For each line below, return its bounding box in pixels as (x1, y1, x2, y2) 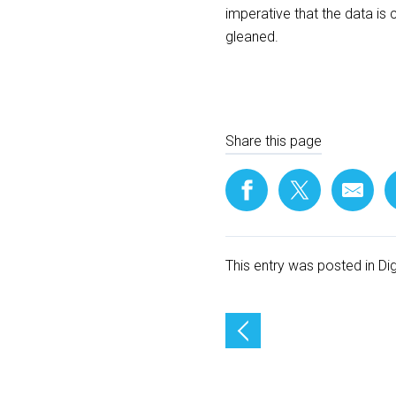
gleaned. (225, 28, 278, 45)
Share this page (225, 133, 322, 149)
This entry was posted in (225, 257, 378, 274)
